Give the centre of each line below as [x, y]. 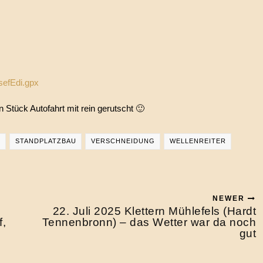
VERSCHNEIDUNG [123, 141]
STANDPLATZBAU [45, 141]
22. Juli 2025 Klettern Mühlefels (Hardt [154, 211]
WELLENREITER [198, 141]
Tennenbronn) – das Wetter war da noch [149, 222]
